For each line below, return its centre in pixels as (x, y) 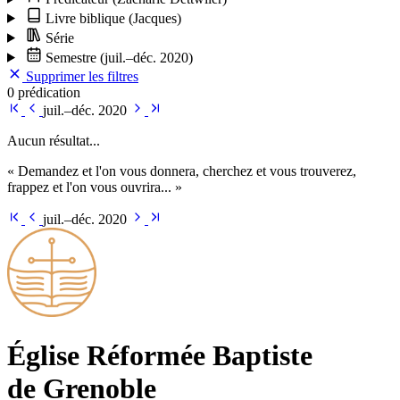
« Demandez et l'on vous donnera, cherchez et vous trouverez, (182, 171)
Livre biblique (85, 18)
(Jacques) (154, 18)
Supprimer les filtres (80, 76)
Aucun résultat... (54, 140)
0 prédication (44, 92)
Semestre (71, 57)
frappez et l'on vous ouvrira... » (95, 187)
